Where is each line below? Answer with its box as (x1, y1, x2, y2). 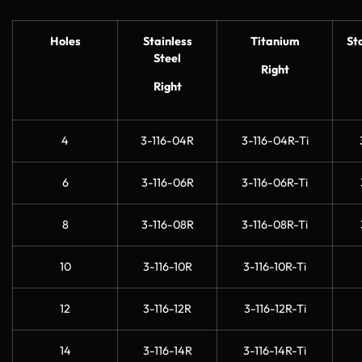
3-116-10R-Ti (243, 259, 306, 274)
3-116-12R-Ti (243, 301, 306, 316)
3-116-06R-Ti (242, 175, 308, 190)
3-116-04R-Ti (241, 133, 309, 148)
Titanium (250, 33, 300, 48)
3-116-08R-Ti (242, 217, 308, 232)
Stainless (142, 33, 192, 48)
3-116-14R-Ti (243, 343, 306, 358)
